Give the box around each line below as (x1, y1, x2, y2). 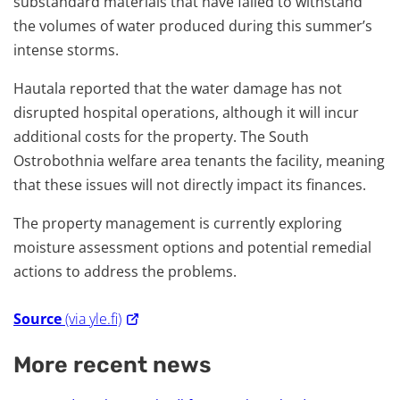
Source (13, 309, 62, 329)
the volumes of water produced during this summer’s (13, 16, 372, 36)
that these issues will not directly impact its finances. (13, 175, 366, 195)
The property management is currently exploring (13, 213, 342, 233)
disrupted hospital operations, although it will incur (13, 103, 359, 122)
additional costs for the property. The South (13, 127, 309, 146)
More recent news (13, 352, 212, 378)
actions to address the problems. (13, 262, 237, 281)
